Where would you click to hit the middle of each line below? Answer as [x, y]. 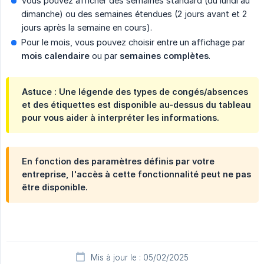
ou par [105, 55]
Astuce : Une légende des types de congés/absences [135, 91]
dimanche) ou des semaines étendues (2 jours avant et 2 [134, 14]
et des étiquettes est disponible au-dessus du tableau [136, 104]
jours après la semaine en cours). [87, 27]
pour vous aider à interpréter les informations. [121, 117]
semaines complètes [164, 55]
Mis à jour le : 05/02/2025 [140, 257]
